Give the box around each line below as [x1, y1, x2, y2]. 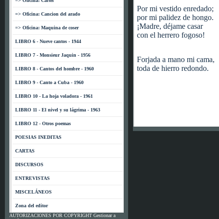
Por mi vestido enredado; [137, 4, 214, 13]
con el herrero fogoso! [137, 31, 205, 39]
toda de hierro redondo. [137, 64, 209, 72]
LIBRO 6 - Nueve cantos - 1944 [15, 39, 81, 44]
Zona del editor [15, 203, 48, 208]
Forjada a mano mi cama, [137, 55, 215, 64]
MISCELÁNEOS [15, 189, 52, 195]
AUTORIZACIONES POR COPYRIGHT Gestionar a [9, 213, 115, 218]
